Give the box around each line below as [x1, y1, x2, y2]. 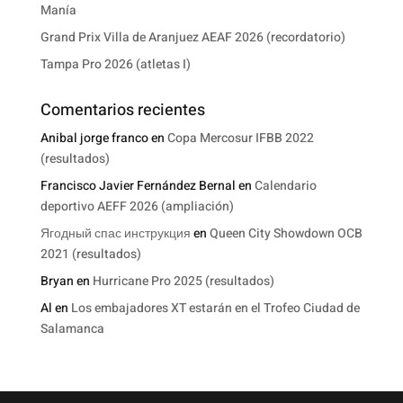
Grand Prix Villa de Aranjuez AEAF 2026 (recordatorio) [40, 27, 345, 47]
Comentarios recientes [40, 97, 205, 122]
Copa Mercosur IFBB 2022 [166, 128, 314, 148]
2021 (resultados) [40, 244, 141, 264]
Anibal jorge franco [40, 128, 148, 148]
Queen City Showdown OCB [209, 223, 363, 243]
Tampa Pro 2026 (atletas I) [40, 54, 191, 74]
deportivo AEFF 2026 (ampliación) [40, 196, 234, 216]
